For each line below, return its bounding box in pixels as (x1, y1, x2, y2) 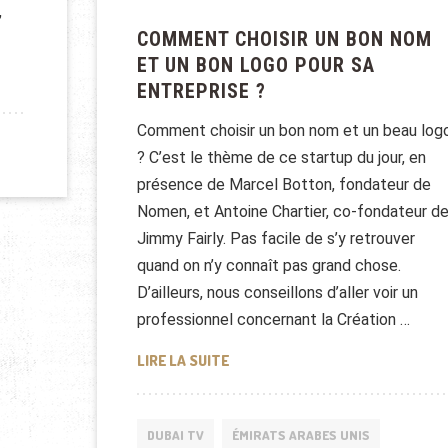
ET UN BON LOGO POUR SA (136, 52, 375, 77)
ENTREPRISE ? (136, 78, 266, 103)
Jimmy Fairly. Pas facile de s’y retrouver (136, 228, 415, 248)
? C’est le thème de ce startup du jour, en (136, 147, 426, 167)
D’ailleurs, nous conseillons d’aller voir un (136, 282, 418, 302)
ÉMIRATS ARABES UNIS (231, 427, 370, 443)
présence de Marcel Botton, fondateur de (136, 174, 431, 194)
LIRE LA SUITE (136, 350, 229, 370)
